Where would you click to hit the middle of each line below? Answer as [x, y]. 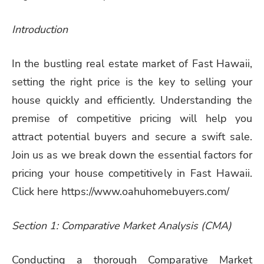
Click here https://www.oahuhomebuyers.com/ [121, 191]
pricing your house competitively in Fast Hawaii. [132, 173]
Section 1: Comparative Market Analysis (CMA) [122, 225]
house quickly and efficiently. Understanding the [132, 100]
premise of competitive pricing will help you [132, 118]
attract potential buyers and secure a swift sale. [132, 136]
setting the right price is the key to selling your [132, 82]
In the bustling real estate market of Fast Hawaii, [132, 63]
